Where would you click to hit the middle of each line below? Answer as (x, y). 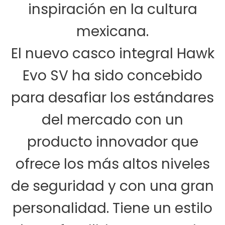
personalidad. (63, 208)
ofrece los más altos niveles (113, 164)
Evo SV (45, 76)
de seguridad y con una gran (113, 186)
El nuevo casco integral (94, 54)
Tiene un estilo (162, 208)
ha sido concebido (135, 76)
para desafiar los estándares (113, 98)
